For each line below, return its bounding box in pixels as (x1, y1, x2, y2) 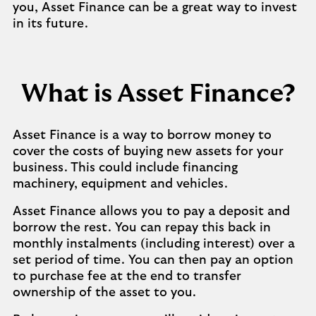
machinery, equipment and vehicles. (13, 178, 228, 190)
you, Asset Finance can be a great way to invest (13, 1, 297, 14)
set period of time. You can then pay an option (13, 254, 293, 267)
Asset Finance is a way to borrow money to (13, 129, 272, 142)
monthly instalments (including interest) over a (13, 238, 295, 250)
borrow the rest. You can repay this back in (13, 221, 271, 234)
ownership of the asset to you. (13, 286, 196, 299)
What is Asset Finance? (20, 81, 296, 107)
